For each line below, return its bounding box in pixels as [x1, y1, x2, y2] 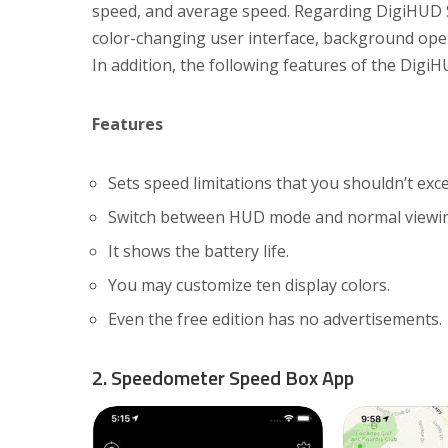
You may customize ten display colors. [108, 274, 390, 297]
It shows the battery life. [108, 240, 289, 263]
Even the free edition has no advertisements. [108, 308, 442, 331]
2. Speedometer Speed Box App [92, 362, 354, 394]
